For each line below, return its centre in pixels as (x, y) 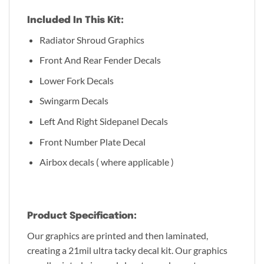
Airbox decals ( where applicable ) (106, 162)
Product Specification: (82, 216)
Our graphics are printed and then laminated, (118, 235)
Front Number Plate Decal (92, 141)
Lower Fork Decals (76, 80)
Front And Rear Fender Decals (100, 60)
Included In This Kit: (75, 20)
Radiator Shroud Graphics (92, 39)
